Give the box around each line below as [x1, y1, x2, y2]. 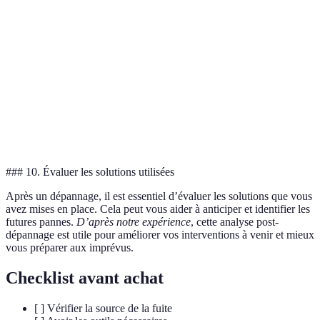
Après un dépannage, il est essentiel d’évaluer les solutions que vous [6, 190, 312, 203]
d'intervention [18, 126, 74, 138]
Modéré [176, 38, 207, 49]
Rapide [176, 119, 204, 130]
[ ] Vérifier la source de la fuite [34, 301, 172, 314]
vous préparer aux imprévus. [6, 241, 134, 254]
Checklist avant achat [6, 268, 164, 287]
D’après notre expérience [76, 216, 191, 229]
